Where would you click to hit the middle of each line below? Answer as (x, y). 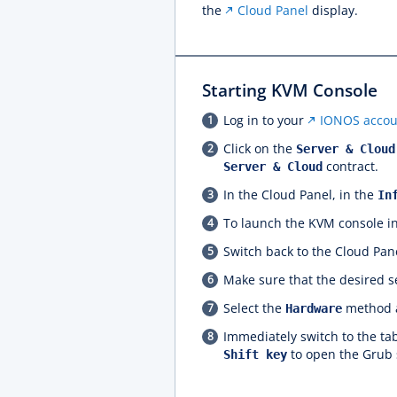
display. (333, 10)
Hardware (314, 308)
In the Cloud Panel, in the (300, 195)
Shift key (255, 354)
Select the (254, 308)
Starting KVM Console (290, 90)
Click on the (260, 148)
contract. (350, 166)
